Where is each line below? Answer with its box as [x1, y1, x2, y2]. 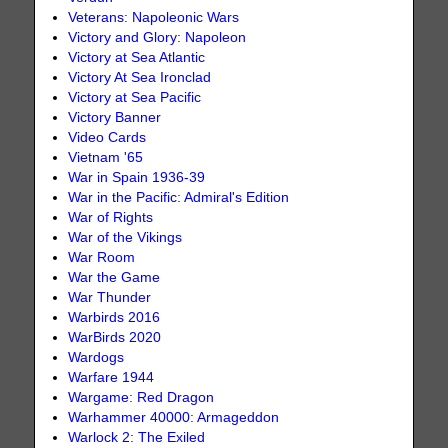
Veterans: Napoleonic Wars [68, 9, 240, 25]
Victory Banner [68, 109, 162, 125]
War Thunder [68, 289, 152, 305]
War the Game [68, 269, 161, 285]
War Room [68, 249, 136, 265]
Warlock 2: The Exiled [68, 429, 206, 445]
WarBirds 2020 [68, 329, 162, 345]
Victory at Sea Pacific [68, 89, 202, 105]
